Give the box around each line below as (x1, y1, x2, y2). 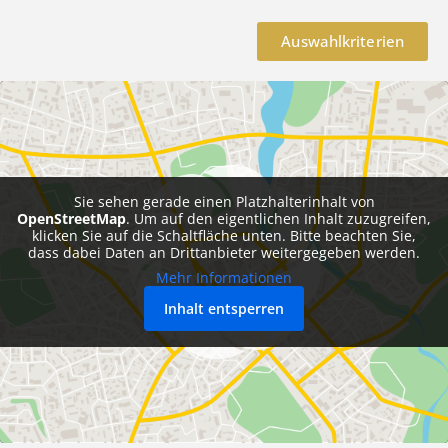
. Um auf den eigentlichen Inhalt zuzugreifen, (126, 209, 431, 229)
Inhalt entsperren (164, 299, 284, 319)
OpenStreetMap (17, 209, 126, 229)
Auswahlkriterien (281, 31, 404, 52)
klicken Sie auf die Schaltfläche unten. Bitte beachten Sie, (32, 226, 416, 246)
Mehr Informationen (156, 268, 292, 288)
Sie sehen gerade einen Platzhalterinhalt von (73, 192, 375, 212)
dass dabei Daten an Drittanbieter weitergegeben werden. (28, 243, 420, 263)
